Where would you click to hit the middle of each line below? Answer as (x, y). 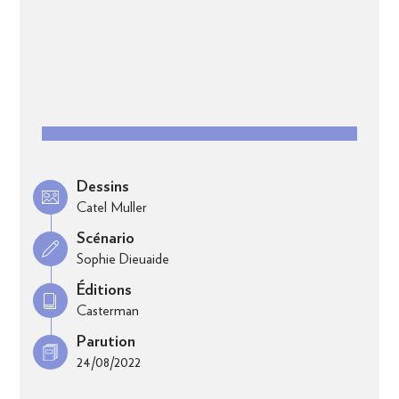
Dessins (103, 187)
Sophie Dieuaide (123, 259)
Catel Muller (112, 208)
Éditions (105, 291)
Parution (106, 342)
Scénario (106, 239)
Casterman (108, 311)
